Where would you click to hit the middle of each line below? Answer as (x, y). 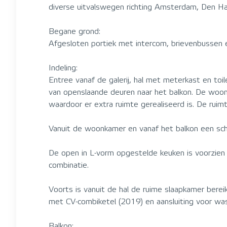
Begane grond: (74, 31)
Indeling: (63, 68)
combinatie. (69, 165)
